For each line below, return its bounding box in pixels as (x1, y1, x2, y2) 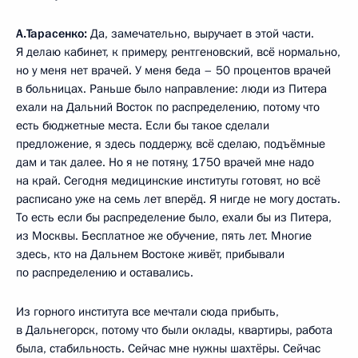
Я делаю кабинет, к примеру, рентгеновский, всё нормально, (16, 44, 340, 60)
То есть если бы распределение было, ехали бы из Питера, (16, 209, 332, 225)
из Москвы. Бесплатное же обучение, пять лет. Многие (16, 228, 312, 244)
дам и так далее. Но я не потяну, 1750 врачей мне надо (16, 154, 314, 170)
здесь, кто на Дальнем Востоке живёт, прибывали (16, 246, 284, 262)
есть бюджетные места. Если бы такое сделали (16, 117, 269, 133)
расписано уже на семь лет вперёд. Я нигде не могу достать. (16, 191, 340, 207)
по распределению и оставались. (16, 265, 193, 280)
